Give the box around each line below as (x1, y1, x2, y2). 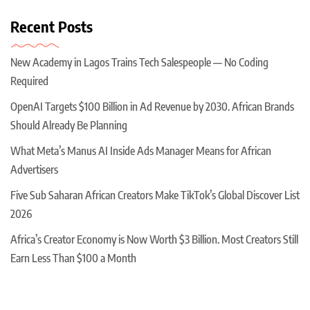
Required (10, 73, 51, 88)
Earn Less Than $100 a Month (10, 250, 136, 265)
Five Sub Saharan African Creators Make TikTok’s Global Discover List (10, 188, 300, 202)
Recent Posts (10, 16, 93, 36)
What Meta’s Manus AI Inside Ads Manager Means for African (10, 143, 271, 158)
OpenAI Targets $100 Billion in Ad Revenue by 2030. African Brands (10, 99, 294, 113)
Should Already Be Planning (10, 118, 127, 132)
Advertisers (10, 162, 58, 176)
